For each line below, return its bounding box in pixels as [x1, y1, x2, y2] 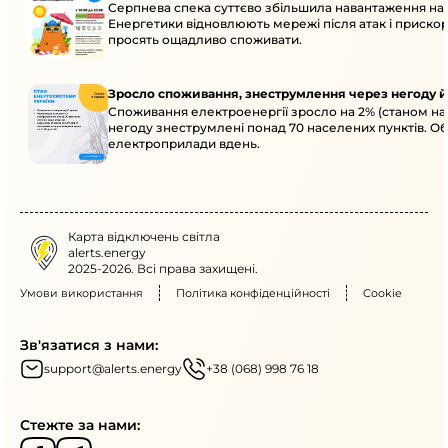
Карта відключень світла [68, 229, 220, 245]
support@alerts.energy [44, 361, 182, 377]
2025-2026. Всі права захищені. [68, 261, 258, 277]
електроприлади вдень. [108, 136, 260, 152]
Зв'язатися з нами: [20, 336, 158, 355]
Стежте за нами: [20, 416, 140, 435]
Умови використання [20, 286, 143, 301]
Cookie [363, 286, 402, 301]
